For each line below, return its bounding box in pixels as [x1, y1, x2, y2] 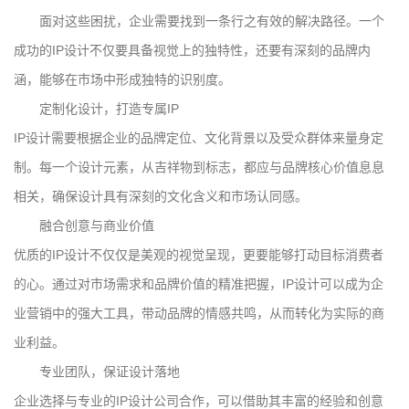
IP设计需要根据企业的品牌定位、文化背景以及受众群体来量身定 [14, 130, 383, 145]
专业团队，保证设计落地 [39, 363, 180, 379]
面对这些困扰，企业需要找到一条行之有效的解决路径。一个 [39, 13, 384, 28]
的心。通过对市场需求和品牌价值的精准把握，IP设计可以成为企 [14, 276, 383, 291]
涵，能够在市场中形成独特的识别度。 [14, 71, 231, 87]
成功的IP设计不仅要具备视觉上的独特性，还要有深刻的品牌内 [14, 42, 371, 58]
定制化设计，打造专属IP [39, 100, 179, 116]
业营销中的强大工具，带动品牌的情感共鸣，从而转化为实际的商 [14, 305, 384, 320]
